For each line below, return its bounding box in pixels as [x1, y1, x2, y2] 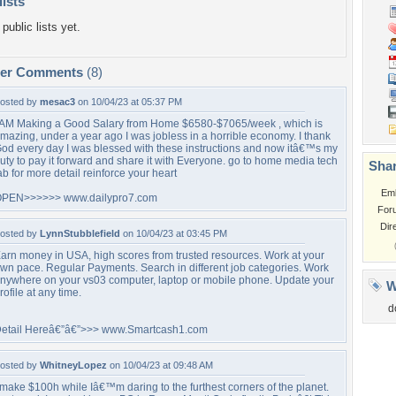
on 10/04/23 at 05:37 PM [75, 96, 182, 107]
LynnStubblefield [40, 228, 120, 239]
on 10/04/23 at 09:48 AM [107, 360, 213, 370]
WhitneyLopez [40, 360, 107, 370]
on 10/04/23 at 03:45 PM [120, 228, 227, 239]
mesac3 [40, 96, 75, 107]
